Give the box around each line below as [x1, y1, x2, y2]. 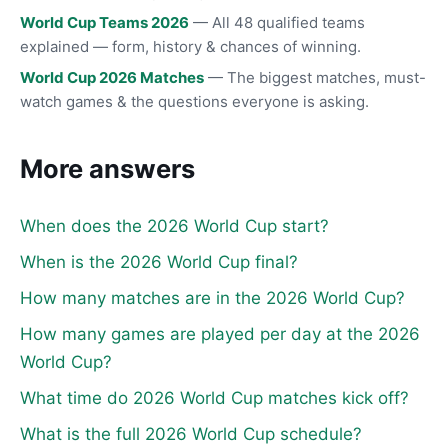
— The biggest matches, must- [204, 68, 426, 88]
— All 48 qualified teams [189, 13, 365, 33]
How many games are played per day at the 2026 [20, 323, 420, 344]
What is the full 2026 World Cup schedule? [20, 423, 362, 444]
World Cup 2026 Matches [20, 68, 204, 88]
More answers [20, 153, 195, 185]
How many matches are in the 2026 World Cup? [20, 287, 405, 308]
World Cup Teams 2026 [20, 13, 189, 33]
